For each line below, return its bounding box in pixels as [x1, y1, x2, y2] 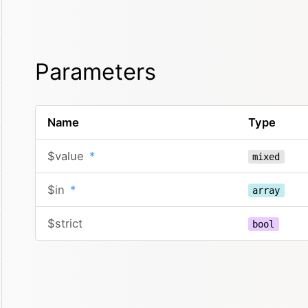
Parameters [35, 58, 156, 85]
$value [47, 149, 87, 163]
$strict [47, 217, 82, 230]
